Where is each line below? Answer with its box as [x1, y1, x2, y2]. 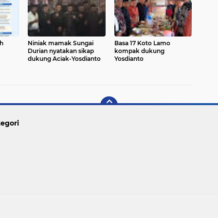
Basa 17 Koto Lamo [114, 39, 170, 47]
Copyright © [54, 203, 92, 210]
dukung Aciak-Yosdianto [28, 55, 101, 62]
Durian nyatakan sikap [28, 47, 94, 54]
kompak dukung [114, 47, 164, 54]
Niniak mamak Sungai [28, 39, 93, 47]
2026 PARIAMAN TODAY [91, 203, 164, 210]
